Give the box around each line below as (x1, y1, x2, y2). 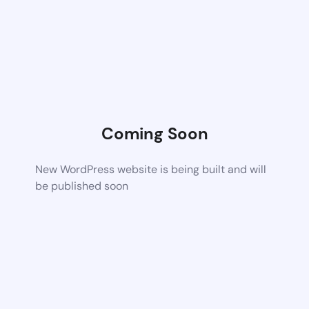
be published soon (35, 179, 129, 193)
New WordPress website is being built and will (35, 162, 267, 177)
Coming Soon (101, 123, 208, 144)
